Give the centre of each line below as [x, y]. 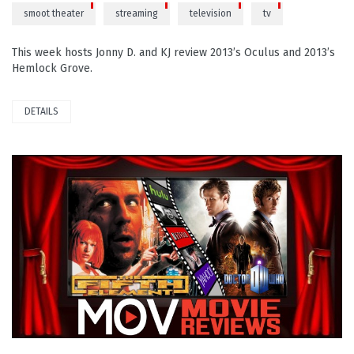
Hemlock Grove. [52, 68]
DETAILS [41, 111]
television [211, 13]
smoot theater [54, 13]
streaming [137, 13]
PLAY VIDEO [36, 246]
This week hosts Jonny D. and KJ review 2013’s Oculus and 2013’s [173, 52]
